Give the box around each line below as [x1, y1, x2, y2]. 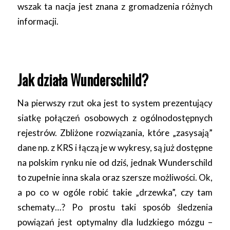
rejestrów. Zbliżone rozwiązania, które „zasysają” [17, 127, 213, 139]
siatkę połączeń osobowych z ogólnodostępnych [17, 112, 213, 124]
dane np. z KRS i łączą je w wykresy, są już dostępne [17, 142, 213, 154]
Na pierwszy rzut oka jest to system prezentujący [17, 98, 213, 109]
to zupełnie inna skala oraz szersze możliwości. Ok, [17, 172, 213, 183]
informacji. [17, 15, 59, 27]
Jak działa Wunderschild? [17, 69, 148, 91]
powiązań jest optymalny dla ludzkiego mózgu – [17, 217, 213, 228]
